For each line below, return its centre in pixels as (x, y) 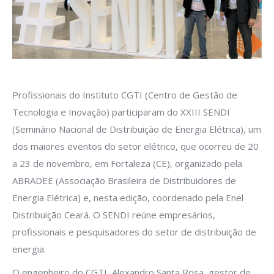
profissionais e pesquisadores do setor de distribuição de (134, 231)
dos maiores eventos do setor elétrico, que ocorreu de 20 (135, 146)
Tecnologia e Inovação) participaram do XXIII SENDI (121, 112)
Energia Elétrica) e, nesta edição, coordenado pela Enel (128, 197)
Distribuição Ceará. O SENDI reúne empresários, (114, 214)
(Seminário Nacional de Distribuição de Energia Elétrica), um (137, 129)
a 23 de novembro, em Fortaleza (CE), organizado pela (127, 163)
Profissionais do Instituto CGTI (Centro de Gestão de (125, 94)
